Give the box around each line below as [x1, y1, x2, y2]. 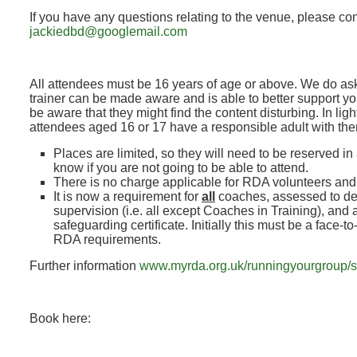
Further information [29, 259, 139, 273]
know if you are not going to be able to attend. [53, 161, 308, 175]
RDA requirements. [53, 233, 161, 246]
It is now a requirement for [53, 190, 202, 203]
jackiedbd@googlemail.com [29, 25, 187, 38]
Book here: [29, 312, 91, 325]
